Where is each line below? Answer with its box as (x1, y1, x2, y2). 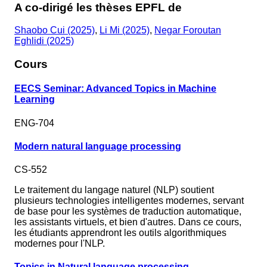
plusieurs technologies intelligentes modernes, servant (14, 195, 244, 206)
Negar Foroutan (154, 25, 221, 36)
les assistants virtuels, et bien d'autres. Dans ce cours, (14, 217, 241, 228)
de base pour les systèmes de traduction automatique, (14, 206, 241, 217)
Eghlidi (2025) (14, 36, 74, 46)
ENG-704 (14, 117, 54, 128)
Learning (14, 94, 55, 105)
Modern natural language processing (14, 141, 181, 151)
